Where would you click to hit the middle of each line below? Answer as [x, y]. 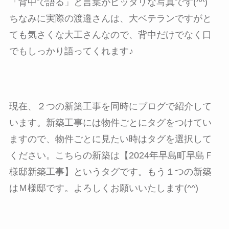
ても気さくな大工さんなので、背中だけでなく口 [110, 35]
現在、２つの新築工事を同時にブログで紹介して [110, 106]
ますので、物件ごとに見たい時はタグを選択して [110, 139]
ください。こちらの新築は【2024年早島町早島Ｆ [111, 155]
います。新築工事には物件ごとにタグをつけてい [110, 122]
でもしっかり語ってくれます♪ [71, 51]
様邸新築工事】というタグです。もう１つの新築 [110, 171]
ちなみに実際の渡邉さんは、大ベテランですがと [110, 18]
